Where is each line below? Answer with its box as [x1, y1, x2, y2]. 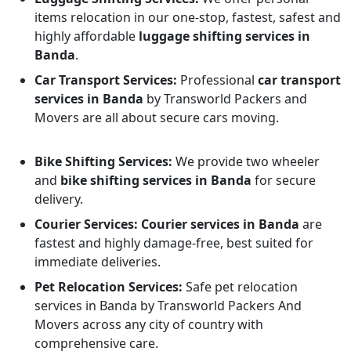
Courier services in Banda [138, 215, 299, 233]
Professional [177, 71, 258, 89]
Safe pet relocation [183, 278, 298, 295]
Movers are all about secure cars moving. [34, 109, 279, 126]
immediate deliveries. [34, 253, 161, 270]
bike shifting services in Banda [60, 172, 251, 189]
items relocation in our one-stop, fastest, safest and [34, 9, 341, 26]
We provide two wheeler [172, 153, 320, 170]
